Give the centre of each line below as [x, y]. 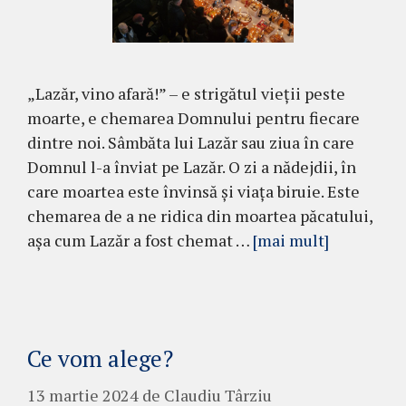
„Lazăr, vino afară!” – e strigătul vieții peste [186, 93]
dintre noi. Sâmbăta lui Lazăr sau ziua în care [191, 142]
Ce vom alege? [100, 358]
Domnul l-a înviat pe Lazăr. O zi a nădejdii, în [192, 166]
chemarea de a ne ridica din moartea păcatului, [200, 215]
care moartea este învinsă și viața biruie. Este [193, 191]
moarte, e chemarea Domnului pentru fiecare [193, 117]
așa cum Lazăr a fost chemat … [140, 240]
